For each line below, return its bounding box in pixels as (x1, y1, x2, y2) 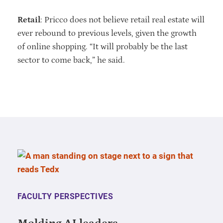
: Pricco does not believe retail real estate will (40, 14, 205, 25)
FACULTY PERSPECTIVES (17, 191, 113, 201)
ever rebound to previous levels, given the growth (17, 28, 197, 38)
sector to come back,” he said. (17, 55, 125, 65)
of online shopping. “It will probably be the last (17, 41, 188, 52)
